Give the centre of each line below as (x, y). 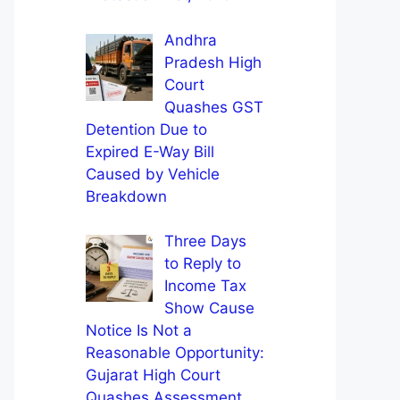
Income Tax (205, 286)
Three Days (205, 241)
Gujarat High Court (153, 375)
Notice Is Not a (139, 330)
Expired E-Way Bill (150, 151)
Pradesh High (212, 62)
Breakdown (126, 196)
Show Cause (209, 308)
